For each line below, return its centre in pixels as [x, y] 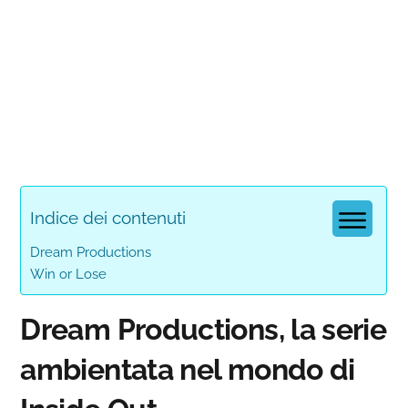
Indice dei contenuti [108, 217]
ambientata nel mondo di [188, 369]
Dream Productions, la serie [204, 329]
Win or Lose [69, 274]
